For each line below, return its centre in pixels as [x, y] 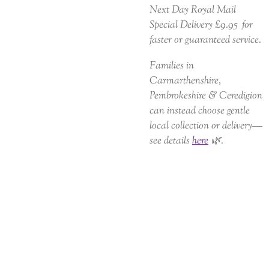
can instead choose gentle [200, 110]
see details [171, 141]
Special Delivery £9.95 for [201, 25]
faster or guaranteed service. [205, 40]
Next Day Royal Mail [193, 10]
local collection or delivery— [206, 125]
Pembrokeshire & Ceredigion [206, 95]
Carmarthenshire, [185, 80]
